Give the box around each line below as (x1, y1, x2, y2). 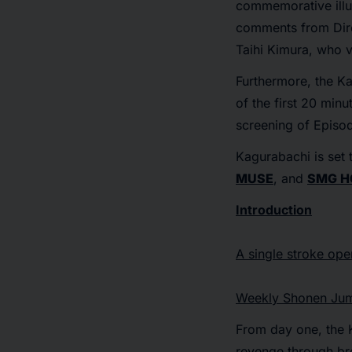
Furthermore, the (236, 73, 337, 89)
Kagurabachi (236, 148, 310, 164)
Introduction (236, 202, 312, 218)
